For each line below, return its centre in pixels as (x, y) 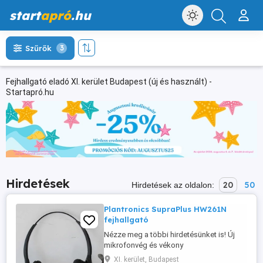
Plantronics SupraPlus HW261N (165, 209)
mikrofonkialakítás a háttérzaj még (163, 256)
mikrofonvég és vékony (144, 245)
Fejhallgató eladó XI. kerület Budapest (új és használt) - (109, 82)
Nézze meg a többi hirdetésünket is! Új (169, 235)
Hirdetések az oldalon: (174, 185)
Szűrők (38, 48)
